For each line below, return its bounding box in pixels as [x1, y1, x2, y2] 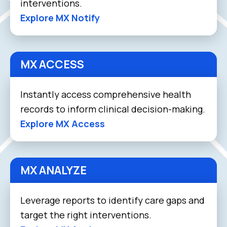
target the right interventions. [20, 208, 152, 221]
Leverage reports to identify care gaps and [20, 194, 205, 206]
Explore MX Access [20, 117, 105, 130]
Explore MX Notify [20, 11, 100, 24]
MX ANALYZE [20, 162, 87, 178]
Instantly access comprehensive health [20, 88, 191, 100]
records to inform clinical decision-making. [20, 102, 205, 115]
